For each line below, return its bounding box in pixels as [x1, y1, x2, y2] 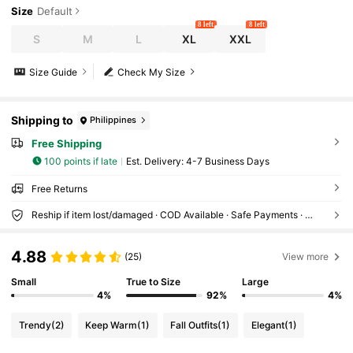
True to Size [126, 276, 181, 288]
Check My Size [117, 65, 186, 78]
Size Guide [29, 65, 78, 78]
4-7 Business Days [185, 154, 269, 167]
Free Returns [31, 183, 87, 195]
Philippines [90, 114, 137, 126]
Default [37, 4, 73, 17]
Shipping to [11, 113, 74, 128]
